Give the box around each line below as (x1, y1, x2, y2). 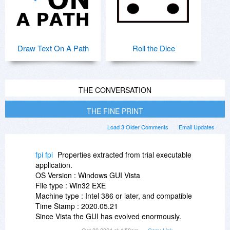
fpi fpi (35, 149, 53, 160)
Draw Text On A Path (17, 43, 89, 54)
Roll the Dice (132, 43, 175, 54)
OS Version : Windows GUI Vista (35, 170, 140, 181)
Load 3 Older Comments (107, 123, 168, 131)
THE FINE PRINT (87, 106, 143, 117)
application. (35, 160, 72, 170)
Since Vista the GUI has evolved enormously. (35, 211, 181, 222)
